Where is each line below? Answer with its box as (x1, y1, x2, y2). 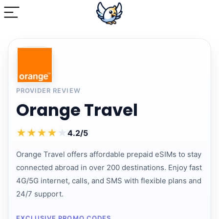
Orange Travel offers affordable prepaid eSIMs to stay (16, 150, 201, 159)
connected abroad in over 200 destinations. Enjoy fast (16, 163, 202, 172)
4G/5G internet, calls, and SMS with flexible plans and (16, 176, 201, 185)
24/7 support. (16, 189, 64, 198)
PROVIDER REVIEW (16, 87, 81, 94)
